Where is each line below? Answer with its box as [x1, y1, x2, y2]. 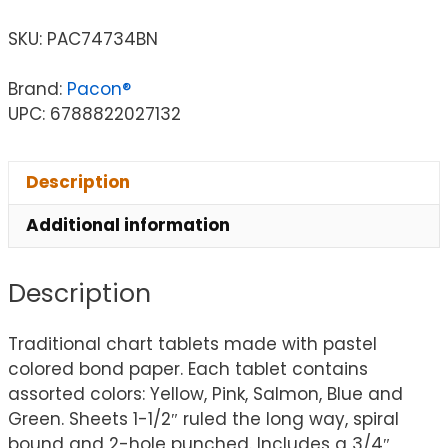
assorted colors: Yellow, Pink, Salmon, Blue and [8, 382, 403, 407]
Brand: [8, 76, 67, 101]
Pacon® [67, 76, 131, 101]
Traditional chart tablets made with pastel [8, 332, 377, 357]
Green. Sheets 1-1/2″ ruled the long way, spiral [8, 407, 399, 432]
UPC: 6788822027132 [8, 101, 181, 126]
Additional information [26, 213, 230, 238]
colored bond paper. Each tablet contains [8, 357, 368, 382]
